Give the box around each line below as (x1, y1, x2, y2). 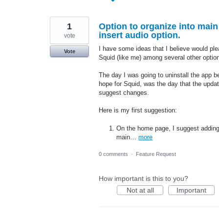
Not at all (126, 186, 154, 194)
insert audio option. (99, 30, 180, 40)
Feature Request (136, 151, 176, 157)
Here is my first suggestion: (99, 107, 177, 114)
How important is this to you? (99, 174, 188, 182)
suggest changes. (99, 89, 149, 97)
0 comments (99, 151, 128, 157)
